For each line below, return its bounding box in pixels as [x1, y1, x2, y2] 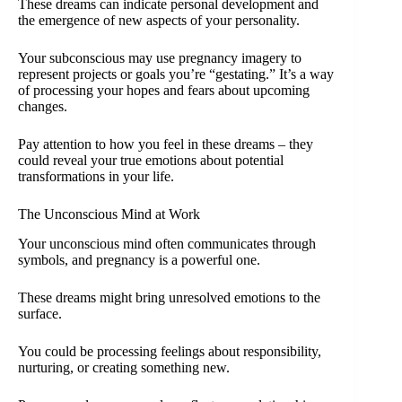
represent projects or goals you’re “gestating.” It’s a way [18, 66, 334, 82]
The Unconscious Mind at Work [18, 205, 200, 222]
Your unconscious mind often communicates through [18, 235, 316, 251]
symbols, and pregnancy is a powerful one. [18, 251, 260, 267]
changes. [18, 98, 67, 114]
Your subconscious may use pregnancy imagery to [18, 49, 301, 66]
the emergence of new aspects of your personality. [18, 12, 300, 28]
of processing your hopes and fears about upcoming [18, 82, 310, 98]
